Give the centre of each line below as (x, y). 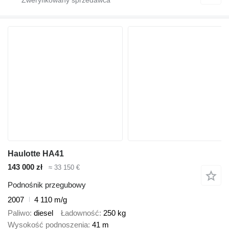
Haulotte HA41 (36, 154)
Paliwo (19, 213)
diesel (43, 213)
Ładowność (80, 213)
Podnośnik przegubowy (47, 185)
